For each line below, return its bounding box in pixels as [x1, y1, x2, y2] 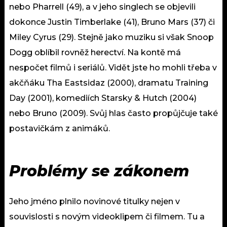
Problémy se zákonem [9, 161, 194, 180]
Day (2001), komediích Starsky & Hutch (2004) [9, 93, 197, 103]
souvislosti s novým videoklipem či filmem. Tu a [9, 211, 205, 221]
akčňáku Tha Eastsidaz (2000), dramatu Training [9, 78, 208, 88]
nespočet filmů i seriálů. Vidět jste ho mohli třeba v [9, 62, 217, 72]
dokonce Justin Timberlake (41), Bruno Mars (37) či [9, 17, 215, 27]
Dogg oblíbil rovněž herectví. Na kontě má [9, 47, 181, 57]
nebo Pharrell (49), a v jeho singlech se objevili [9, 2, 196, 12]
